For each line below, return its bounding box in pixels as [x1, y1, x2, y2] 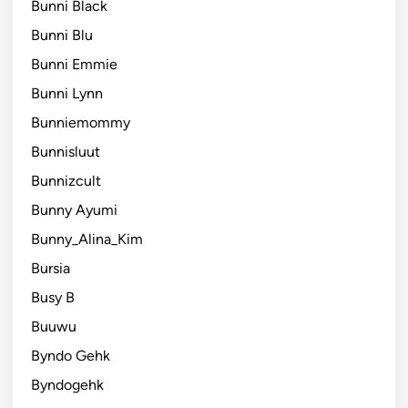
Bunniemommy [31, 113, 130, 131]
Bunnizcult [31, 171, 101, 189]
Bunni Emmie [31, 55, 117, 73]
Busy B [31, 288, 75, 306]
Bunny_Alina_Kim [31, 229, 143, 248]
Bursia [31, 259, 70, 277]
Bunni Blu [31, 25, 93, 44]
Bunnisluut [31, 142, 100, 160]
